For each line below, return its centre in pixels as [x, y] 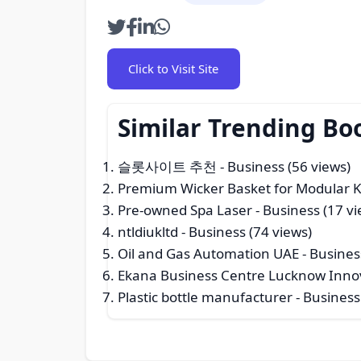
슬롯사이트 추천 [168, 167]
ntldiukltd [148, 232]
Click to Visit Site [173, 68]
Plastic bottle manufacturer [205, 297]
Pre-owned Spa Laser [185, 210]
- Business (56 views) [284, 167]
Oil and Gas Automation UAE [209, 254]
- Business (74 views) [245, 232]
